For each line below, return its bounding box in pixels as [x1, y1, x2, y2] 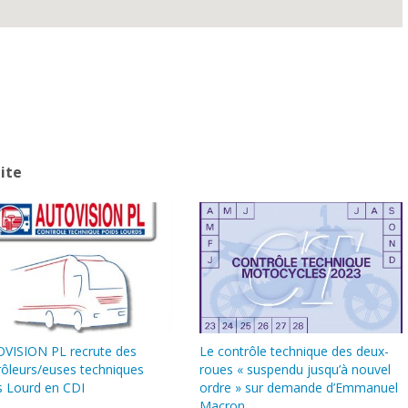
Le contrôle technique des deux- [199, 342, 389, 361]
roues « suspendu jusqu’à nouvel [199, 361, 391, 379]
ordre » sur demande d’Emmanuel [199, 379, 398, 397]
